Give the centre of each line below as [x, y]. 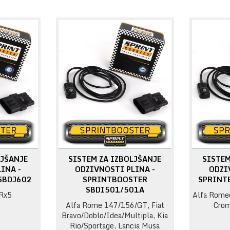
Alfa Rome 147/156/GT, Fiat [115, 205]
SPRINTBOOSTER [115, 180]
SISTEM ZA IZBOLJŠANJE [115, 159]
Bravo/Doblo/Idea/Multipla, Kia [115, 216]
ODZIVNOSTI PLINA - [115, 169]
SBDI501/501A [115, 190]
